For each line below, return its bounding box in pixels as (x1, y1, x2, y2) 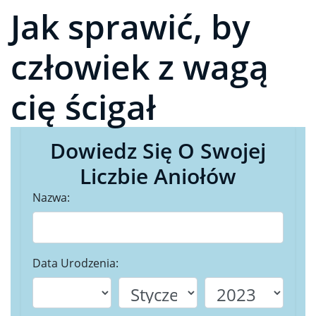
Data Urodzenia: (32, 255, 119, 272)
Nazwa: (32, 190, 70, 206)
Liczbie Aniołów (80, 162, 236, 191)
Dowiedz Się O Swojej (50, 136, 266, 166)
